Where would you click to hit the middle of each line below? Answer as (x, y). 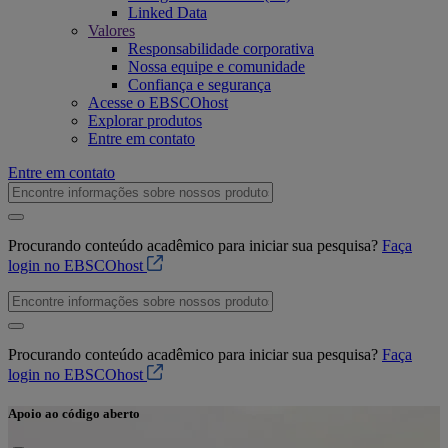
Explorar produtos (145, 120)
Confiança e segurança (199, 84)
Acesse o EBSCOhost (158, 102)
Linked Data (167, 12)
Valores (111, 30)
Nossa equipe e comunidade (216, 66)
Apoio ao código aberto (74, 414)
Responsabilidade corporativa (221, 48)
